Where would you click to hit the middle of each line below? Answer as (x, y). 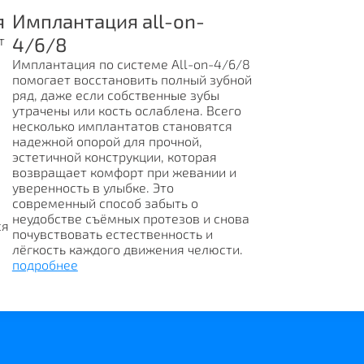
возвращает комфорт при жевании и (124, 172)
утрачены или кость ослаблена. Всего (126, 110)
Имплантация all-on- (108, 21)
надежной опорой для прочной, (107, 141)
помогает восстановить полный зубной (132, 79)
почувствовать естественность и (112, 234)
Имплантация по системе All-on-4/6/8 (131, 64)
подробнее (45, 264)
